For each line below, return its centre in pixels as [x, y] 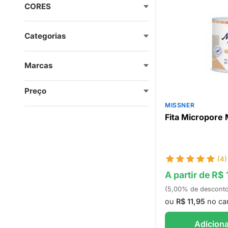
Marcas [39, 66]
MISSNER [180, 105]
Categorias [45, 36]
